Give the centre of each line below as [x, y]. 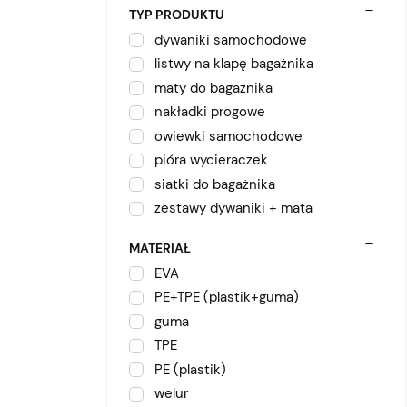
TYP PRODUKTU [177, 14]
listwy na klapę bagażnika [234, 64]
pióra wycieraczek [211, 160]
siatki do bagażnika [215, 184]
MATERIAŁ [160, 248]
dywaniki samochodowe [231, 40]
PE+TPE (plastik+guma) [227, 297]
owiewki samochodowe [228, 136]
